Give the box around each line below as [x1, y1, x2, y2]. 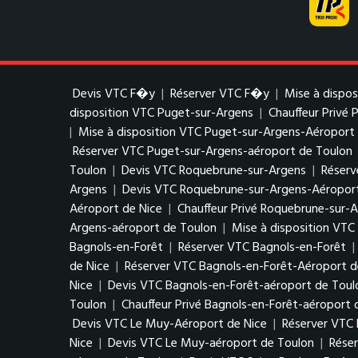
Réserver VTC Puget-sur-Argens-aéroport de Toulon [73, 141, 352, 162]
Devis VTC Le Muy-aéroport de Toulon [108, 333, 314, 354]
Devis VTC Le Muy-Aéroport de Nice [73, 314, 267, 335]
